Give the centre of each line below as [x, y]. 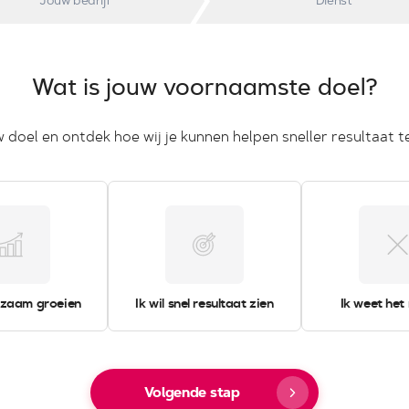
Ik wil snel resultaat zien [204, 304]
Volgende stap [192, 392]
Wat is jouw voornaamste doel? [204, 87]
